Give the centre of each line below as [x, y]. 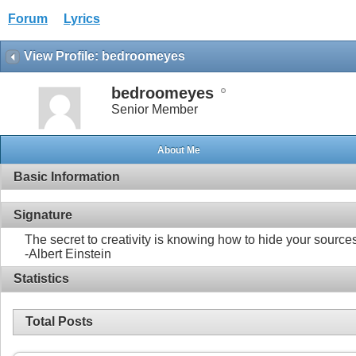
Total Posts [59, 322]
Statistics [41, 279]
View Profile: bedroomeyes [104, 56]
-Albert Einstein [68, 254]
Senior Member [155, 109]
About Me [178, 150]
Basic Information [67, 176]
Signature [43, 215]
